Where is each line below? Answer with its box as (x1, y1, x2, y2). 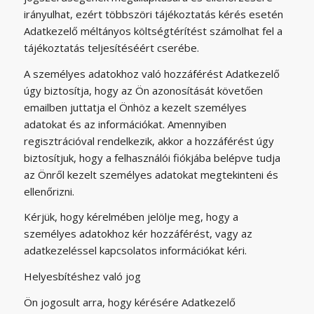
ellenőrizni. (23, 184, 74, 198)
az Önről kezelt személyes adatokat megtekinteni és (23, 167, 278, 182)
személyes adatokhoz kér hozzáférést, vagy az (23, 226, 252, 241)
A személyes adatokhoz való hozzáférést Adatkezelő (23, 66, 280, 81)
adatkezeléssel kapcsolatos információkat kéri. (23, 243, 247, 258)
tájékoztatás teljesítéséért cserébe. (23, 40, 199, 55)
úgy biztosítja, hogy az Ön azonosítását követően (23, 83, 263, 97)
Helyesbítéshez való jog (23, 269, 141, 283)
